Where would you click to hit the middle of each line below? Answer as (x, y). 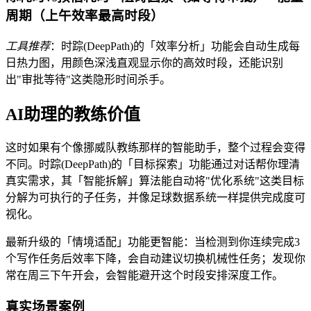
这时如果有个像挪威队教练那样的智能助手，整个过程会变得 (155, 148)
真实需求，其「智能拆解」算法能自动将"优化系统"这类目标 (155, 181)
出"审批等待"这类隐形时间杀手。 (88, 79)
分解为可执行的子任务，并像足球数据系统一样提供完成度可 (155, 198)
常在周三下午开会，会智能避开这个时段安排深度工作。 (144, 276)
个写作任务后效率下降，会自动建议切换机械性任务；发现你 (155, 259)
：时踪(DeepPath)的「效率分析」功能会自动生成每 (175, 46)
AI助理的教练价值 (73, 114)
